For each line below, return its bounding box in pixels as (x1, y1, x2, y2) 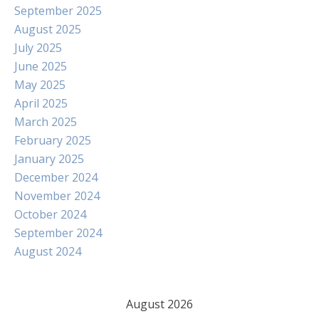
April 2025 (14, 95, 68, 111)
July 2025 (14, 40, 62, 56)
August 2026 (126, 296, 193, 312)
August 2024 (14, 244, 81, 259)
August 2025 (14, 21, 81, 37)
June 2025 (14, 58, 67, 74)
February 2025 (14, 132, 91, 148)
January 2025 (14, 151, 84, 167)
